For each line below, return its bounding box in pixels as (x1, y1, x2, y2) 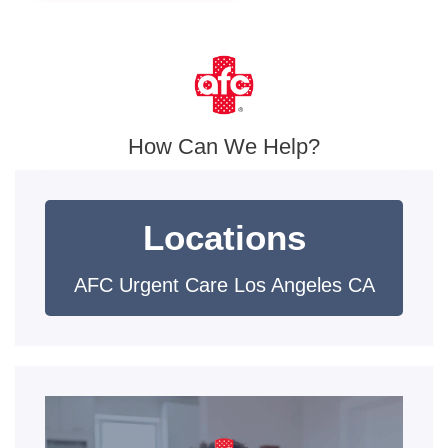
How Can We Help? (128, 134, 320, 159)
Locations (142, 218, 306, 257)
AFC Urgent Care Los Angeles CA (73, 274, 375, 296)
